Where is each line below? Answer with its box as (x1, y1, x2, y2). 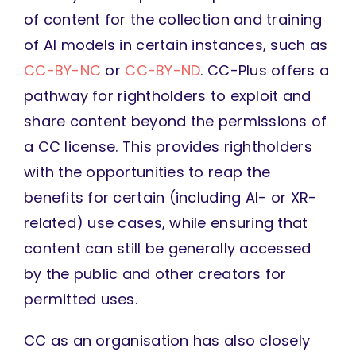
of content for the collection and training (23, 10, 323, 30)
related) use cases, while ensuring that (23, 213, 308, 234)
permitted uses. (23, 289, 138, 310)
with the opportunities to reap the (23, 162, 271, 183)
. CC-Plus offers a (200, 60, 330, 81)
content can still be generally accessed (23, 238, 311, 259)
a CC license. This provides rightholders (23, 137, 312, 157)
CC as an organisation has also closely (23, 331, 311, 351)
